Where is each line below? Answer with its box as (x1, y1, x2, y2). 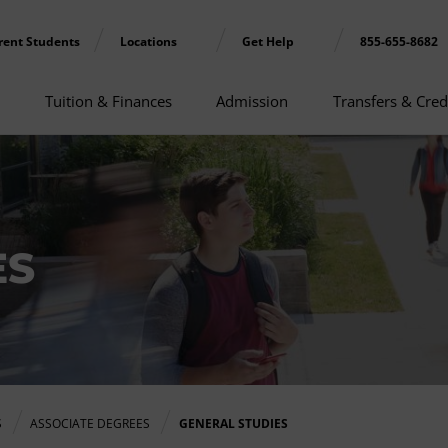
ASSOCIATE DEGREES (30, 414, 150, 432)
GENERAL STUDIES (178, 414, 288, 432)
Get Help (242, 33, 297, 51)
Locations (119, 33, 180, 51)
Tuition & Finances (44, 90, 172, 111)
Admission (216, 90, 288, 111)
